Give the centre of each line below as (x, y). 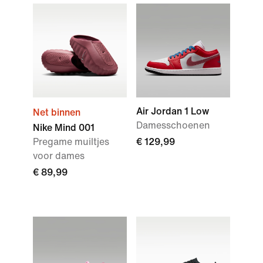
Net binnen (57, 112)
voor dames (59, 156)
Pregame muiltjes (71, 142)
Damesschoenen (173, 125)
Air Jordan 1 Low (173, 111)
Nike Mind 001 (64, 128)
